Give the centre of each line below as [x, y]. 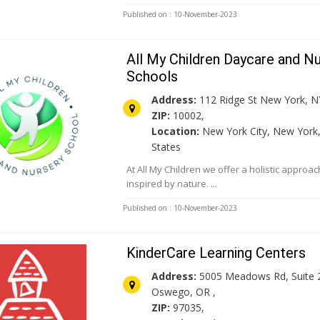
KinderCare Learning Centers [216, 253]
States [166, 147]
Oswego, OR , [184, 292]
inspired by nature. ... [172, 184]
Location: [176, 131]
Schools [152, 77]
